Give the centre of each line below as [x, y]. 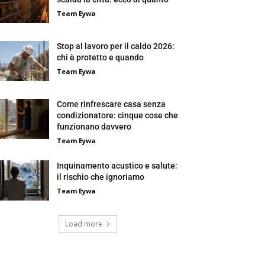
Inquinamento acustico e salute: [117, 165]
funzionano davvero [94, 126]
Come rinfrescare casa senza [112, 104]
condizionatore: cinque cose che [118, 115]
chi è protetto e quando [101, 57]
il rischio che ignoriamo [101, 177]
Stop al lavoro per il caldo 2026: [116, 46]
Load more [83, 224]
